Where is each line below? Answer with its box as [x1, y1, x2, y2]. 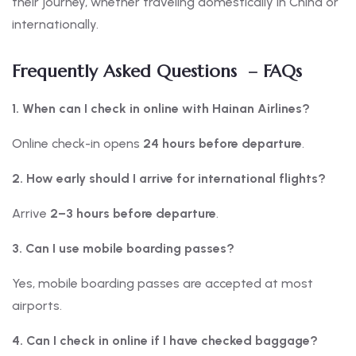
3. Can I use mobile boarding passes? [12, 241, 234, 257]
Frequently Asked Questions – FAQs [12, 60, 308, 83]
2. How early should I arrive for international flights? [12, 171, 326, 187]
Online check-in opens [12, 136, 143, 152]
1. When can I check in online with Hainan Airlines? [12, 101, 310, 117]
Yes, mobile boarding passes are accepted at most [12, 276, 313, 292]
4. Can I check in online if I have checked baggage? [12, 333, 318, 349]
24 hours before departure [143, 136, 302, 152]
